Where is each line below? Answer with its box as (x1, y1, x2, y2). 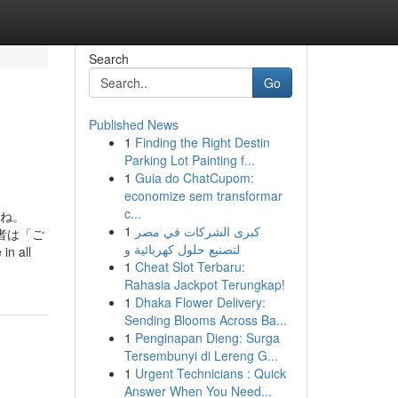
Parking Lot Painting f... (123, 151, 255, 169)
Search (88, 50, 129, 68)
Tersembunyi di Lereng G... (123, 346, 278, 364)
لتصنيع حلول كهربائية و (123, 240, 240, 258)
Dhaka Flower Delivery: (134, 293, 266, 311)
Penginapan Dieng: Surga (134, 329, 280, 346)
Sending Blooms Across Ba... (123, 311, 287, 329)
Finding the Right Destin (134, 133, 270, 151)
